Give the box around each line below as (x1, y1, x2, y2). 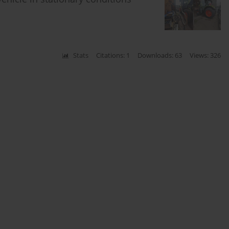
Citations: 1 (96, 51, 130, 60)
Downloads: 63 (138, 51, 182, 60)
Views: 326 (190, 51, 221, 60)
